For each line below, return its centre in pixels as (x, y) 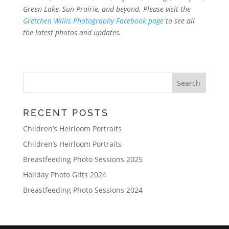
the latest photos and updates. (73, 32)
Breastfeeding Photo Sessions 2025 (83, 159)
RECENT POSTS (66, 112)
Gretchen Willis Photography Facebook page (93, 20)
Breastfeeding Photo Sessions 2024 (83, 190)
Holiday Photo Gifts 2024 (64, 174)
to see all (179, 20)
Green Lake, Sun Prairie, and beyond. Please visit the (107, 9)
